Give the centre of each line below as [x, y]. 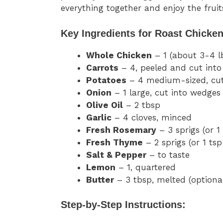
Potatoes [106, 80]
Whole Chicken [119, 55]
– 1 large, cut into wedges [166, 92]
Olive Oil [105, 105]
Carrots [102, 67]
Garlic [99, 117]
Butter [100, 179]
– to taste [168, 155]
